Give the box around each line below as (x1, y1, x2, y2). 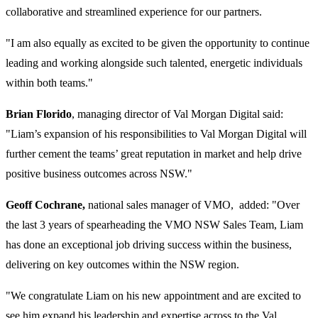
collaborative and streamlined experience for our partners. (6, 6, 262, 18)
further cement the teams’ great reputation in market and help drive (6, 148, 302, 160)
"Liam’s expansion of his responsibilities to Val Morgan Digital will (6, 128, 307, 141)
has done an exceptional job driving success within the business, (6, 238, 292, 251)
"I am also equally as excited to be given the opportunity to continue (6, 37, 309, 50)
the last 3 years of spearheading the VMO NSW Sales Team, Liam (6, 219, 303, 231)
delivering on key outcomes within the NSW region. (6, 258, 239, 271)
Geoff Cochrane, (6, 199, 85, 212)
